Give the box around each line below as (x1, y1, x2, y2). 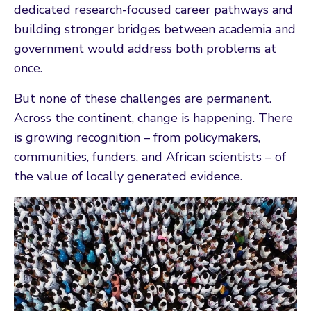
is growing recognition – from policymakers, (14, 128, 260, 146)
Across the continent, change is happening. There (14, 109, 293, 126)
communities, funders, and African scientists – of (14, 148, 286, 165)
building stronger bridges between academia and (14, 20, 296, 37)
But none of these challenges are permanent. (14, 90, 271, 107)
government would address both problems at (14, 40, 276, 57)
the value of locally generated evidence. (14, 167, 242, 185)
